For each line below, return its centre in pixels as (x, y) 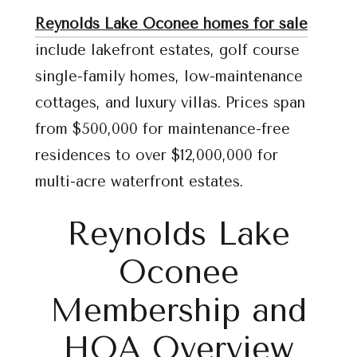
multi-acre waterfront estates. (139, 182)
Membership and (178, 310)
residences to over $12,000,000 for (157, 155)
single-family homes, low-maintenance (169, 76)
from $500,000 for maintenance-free (163, 129)
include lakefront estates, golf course (167, 50)
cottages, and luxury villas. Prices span (170, 103)
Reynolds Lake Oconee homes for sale (171, 24)
